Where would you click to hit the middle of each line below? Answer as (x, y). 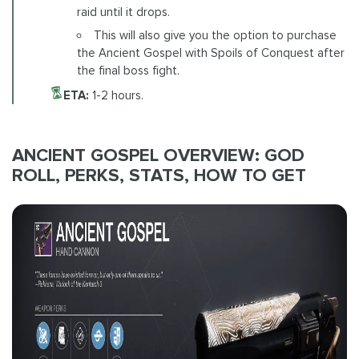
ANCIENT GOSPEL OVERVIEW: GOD (158, 156)
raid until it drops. (123, 12)
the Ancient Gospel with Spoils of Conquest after (210, 53)
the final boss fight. (128, 71)
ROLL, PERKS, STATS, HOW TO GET (159, 176)
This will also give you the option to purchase (215, 36)
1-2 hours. (116, 95)
